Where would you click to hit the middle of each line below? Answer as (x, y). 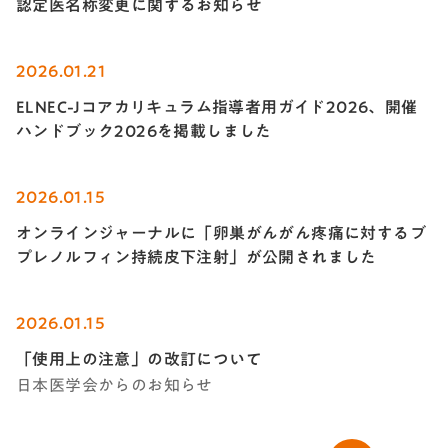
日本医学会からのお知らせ (114, 384)
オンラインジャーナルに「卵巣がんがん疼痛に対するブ (221, 233)
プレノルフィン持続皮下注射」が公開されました (196, 257)
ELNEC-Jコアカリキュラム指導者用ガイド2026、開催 (217, 107)
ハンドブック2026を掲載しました (144, 131)
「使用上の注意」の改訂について (139, 358)
